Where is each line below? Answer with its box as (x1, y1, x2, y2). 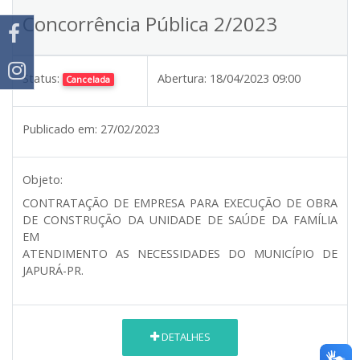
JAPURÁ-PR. (22, 262, 84, 278)
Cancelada (66, 72, 111, 85)
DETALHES (158, 329, 211, 345)
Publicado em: (22, 121, 97, 137)
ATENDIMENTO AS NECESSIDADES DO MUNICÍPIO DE (22, 245, 337, 261)
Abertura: (157, 70, 207, 86)
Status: (22, 70, 59, 86)
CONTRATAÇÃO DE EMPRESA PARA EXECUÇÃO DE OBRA (22, 194, 337, 211)
